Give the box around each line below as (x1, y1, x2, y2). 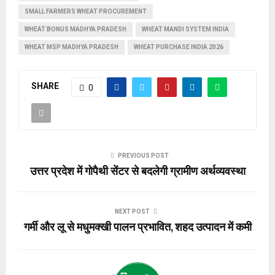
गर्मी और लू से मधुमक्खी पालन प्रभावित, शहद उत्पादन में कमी (23, 218, 252, 237)
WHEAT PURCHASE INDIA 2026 (134, 43, 223, 50)
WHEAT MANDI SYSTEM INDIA (142, 25, 229, 33)
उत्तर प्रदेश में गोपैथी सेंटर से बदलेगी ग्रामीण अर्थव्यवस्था (29, 162, 246, 181)
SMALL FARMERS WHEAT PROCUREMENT (25, 7, 147, 15)
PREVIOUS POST (117, 152, 169, 159)
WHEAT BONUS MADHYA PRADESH (25, 25, 126, 33)
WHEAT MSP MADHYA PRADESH (25, 43, 118, 50)
